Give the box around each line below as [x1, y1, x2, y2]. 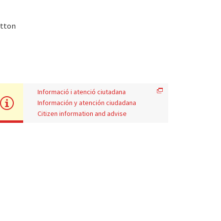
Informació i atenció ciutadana [37, 87, 126, 96]
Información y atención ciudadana [37, 98, 137, 107]
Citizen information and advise [37, 109, 127, 118]
